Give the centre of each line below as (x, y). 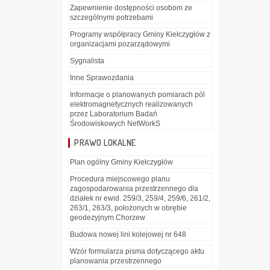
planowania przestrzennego (116, 261)
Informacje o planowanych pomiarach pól (137, 95)
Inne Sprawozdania (102, 78)
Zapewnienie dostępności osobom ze (131, 8)
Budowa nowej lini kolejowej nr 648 (128, 235)
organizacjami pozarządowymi (120, 44)
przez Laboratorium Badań (114, 114)
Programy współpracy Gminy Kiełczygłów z (140, 35)
